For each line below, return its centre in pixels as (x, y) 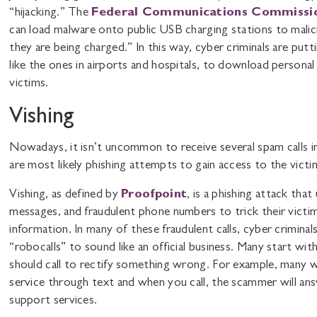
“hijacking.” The (51, 14)
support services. (53, 301)
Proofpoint (154, 195)
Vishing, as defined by (65, 195)
